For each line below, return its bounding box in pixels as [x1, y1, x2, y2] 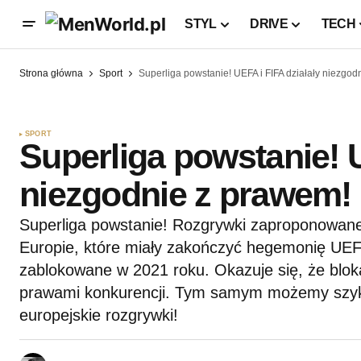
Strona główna [19, 68, 83, 79]
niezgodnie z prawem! [19, 175, 351, 214]
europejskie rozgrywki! [19, 306, 178, 325]
